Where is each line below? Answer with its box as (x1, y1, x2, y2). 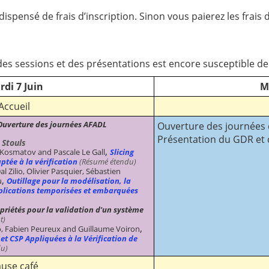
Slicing (110, 146, 134, 157)
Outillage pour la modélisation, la (7, 175, 131, 186)
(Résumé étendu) (77, 156, 136, 167)
